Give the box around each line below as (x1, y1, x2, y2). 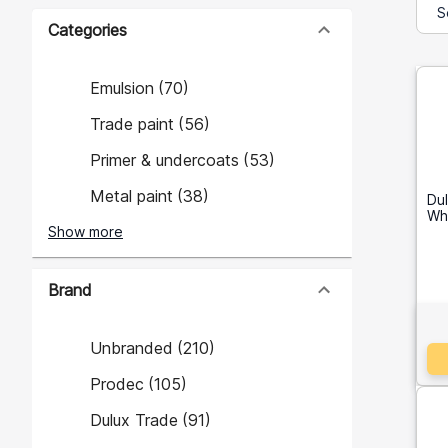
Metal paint (90, 186, 173, 206)
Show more (48, 223, 123, 240)
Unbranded (90, 338, 173, 358)
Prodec (90, 374, 144, 394)
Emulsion (90, 78, 154, 98)
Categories (48, 20, 127, 40)
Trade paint (90, 114, 174, 134)
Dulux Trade (90, 410, 178, 430)
